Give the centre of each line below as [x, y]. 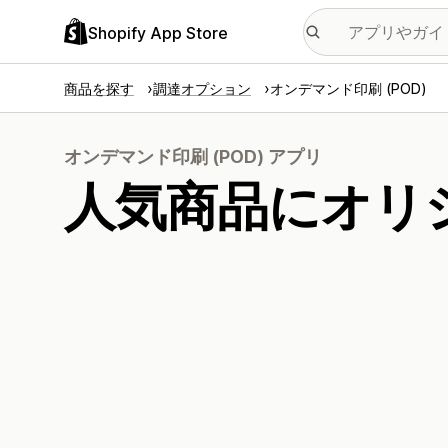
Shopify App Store [158, 32]
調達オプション [202, 88]
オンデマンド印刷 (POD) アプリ [193, 156]
